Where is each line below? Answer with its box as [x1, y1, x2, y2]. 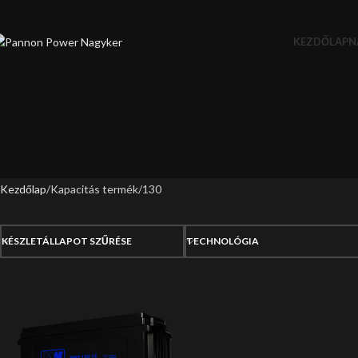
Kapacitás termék [50, 182, 138, 196]
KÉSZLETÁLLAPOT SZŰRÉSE [2, 235, 132, 247]
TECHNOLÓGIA [185, 235, 259, 247]
